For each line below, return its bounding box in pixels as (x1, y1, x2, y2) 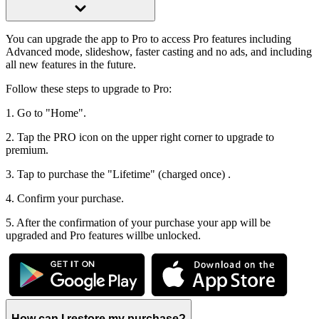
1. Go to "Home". (6, 107, 86, 120)
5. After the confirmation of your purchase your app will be (6, 216, 271, 229)
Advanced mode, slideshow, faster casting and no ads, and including (6, 46, 312, 58)
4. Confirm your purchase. (6, 192, 124, 205)
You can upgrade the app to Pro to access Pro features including (6, 33, 291, 46)
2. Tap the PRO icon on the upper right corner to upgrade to (6, 131, 274, 144)
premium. (6, 144, 48, 157)
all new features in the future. (6, 58, 136, 71)
